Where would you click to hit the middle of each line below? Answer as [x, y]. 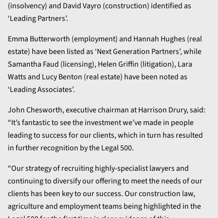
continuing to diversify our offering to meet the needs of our [105, 181]
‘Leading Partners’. [38, 19]
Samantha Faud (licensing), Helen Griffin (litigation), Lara [100, 64]
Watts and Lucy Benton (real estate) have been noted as [98, 77]
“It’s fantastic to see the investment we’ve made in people [101, 123]
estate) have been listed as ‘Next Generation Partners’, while [105, 52]
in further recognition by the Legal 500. [71, 148]
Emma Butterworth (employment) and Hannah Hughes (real [105, 39]
